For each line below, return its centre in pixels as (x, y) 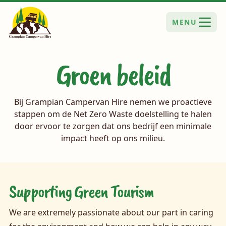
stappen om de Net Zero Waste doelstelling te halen (113, 114)
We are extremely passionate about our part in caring (111, 212)
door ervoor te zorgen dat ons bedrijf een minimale (113, 126)
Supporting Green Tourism (81, 191)
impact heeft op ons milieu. (113, 138)
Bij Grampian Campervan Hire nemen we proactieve (113, 102)
